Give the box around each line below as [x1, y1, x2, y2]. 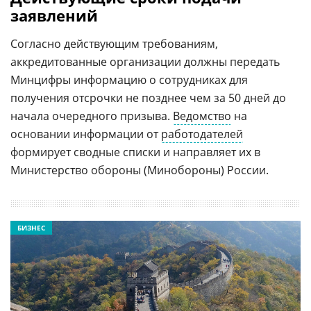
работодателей [161, 126, 243, 142]
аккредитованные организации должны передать [10, 53, 280, 69]
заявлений [10, 4, 98, 26]
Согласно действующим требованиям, [10, 35, 218, 51]
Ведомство [173, 108, 231, 124]
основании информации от [10, 126, 161, 142]
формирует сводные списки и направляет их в [10, 144, 260, 160]
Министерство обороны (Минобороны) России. [10, 162, 269, 178]
